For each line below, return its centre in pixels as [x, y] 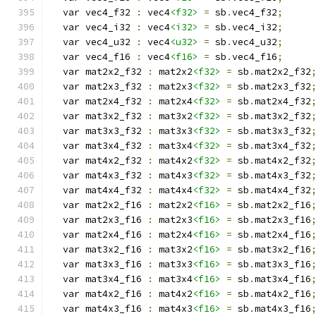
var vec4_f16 [94, 57]
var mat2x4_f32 [99, 101]
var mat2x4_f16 [99, 235]
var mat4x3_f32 [99, 175]
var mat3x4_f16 [99, 279]
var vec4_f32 [94, 12]
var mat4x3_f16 [99, 309]
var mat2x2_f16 [99, 205]
